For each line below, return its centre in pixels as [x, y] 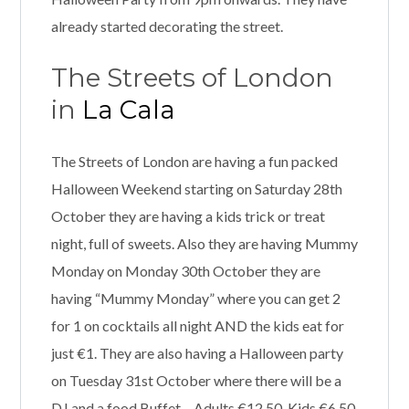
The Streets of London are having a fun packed [194, 162]
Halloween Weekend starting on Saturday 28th [196, 189]
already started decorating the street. [167, 26]
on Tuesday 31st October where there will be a [196, 381]
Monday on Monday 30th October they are [185, 271]
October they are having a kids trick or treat [188, 216]
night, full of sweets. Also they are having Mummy [204, 244]
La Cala [128, 110]
